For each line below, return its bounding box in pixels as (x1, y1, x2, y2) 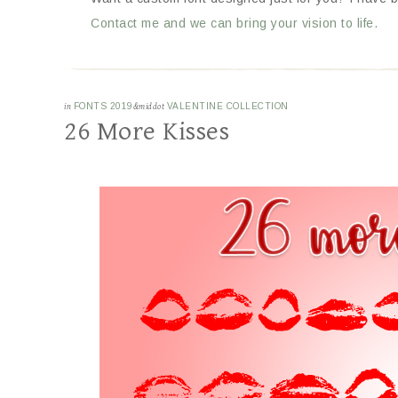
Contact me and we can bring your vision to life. (91, 16, 378, 30)
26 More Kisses (64, 116, 229, 147)
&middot (132, 101, 167, 112)
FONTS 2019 (73, 101, 133, 111)
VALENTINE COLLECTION (166, 101, 289, 111)
